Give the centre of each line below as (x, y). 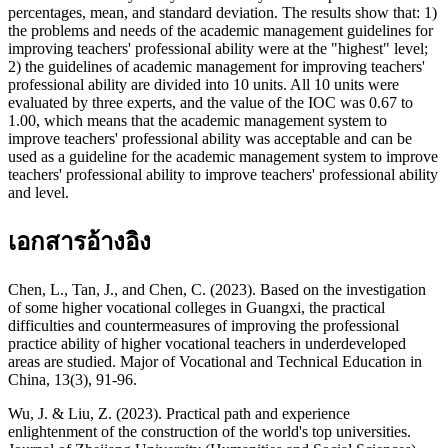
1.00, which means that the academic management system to (197, 121)
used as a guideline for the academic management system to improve (223, 157)
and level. (38, 193)
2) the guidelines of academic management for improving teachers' (216, 67)
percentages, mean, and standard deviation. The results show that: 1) (222, 13)
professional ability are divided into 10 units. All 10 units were (203, 85)
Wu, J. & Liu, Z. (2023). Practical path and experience (179, 414)
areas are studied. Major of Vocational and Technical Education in (215, 362)
